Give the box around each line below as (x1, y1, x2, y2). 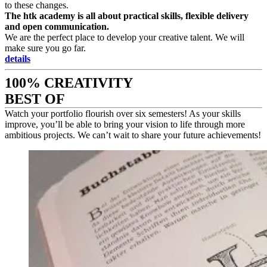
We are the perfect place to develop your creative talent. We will (5, 32, 244, 42)
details (5, 53, 30, 64)
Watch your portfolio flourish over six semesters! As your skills (5, 108, 241, 119)
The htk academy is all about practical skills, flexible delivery (5, 10, 249, 21)
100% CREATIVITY (5, 74, 133, 91)
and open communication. (5, 21, 109, 32)
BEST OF (5, 91, 65, 107)
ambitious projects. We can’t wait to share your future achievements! (5, 129, 261, 140)
